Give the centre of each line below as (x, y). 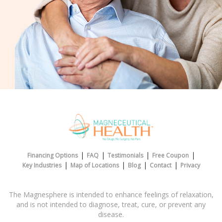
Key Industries (42, 166)
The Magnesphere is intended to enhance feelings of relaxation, (111, 195)
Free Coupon (170, 156)
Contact (160, 166)
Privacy (190, 166)
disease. (111, 215)
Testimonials (125, 156)
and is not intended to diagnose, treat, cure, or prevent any (111, 205)
